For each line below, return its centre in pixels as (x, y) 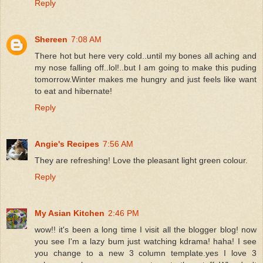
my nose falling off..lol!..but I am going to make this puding (146, 67)
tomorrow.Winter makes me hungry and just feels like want (146, 79)
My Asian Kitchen (70, 213)
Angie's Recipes (67, 144)
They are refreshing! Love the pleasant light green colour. (141, 160)
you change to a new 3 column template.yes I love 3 (146, 253)
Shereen (51, 39)
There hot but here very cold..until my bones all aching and (146, 55)
